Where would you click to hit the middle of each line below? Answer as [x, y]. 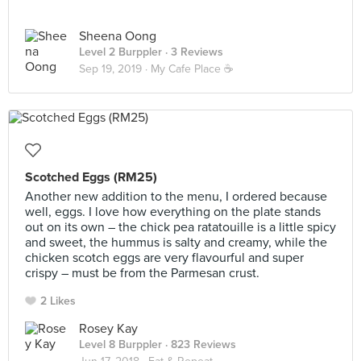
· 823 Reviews [199, 344]
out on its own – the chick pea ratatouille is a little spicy [180, 227]
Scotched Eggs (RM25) [91, 177]
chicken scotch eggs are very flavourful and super [164, 258]
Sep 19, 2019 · [115, 69]
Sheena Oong [118, 36]
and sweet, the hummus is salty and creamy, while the [176, 243]
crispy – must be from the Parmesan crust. [142, 273]
